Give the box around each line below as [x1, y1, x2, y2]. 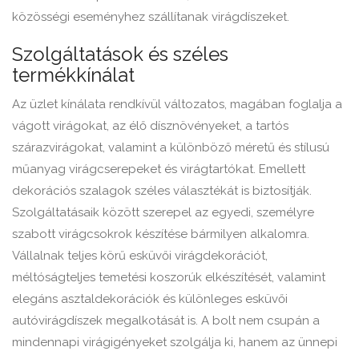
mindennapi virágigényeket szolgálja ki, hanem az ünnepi [12, 335, 337, 350]
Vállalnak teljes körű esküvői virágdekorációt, [12, 248, 268, 264]
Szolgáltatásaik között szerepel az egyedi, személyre [12, 205, 314, 220]
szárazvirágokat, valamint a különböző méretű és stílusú [12, 140, 329, 155]
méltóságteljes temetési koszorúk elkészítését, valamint [12, 270, 325, 285]
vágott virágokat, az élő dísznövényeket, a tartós [12, 119, 288, 134]
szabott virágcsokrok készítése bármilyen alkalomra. [12, 227, 309, 242]
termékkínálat [12, 63, 135, 87]
